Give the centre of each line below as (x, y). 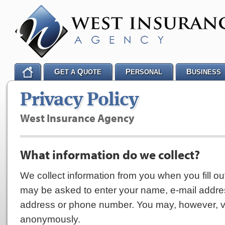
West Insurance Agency (77, 118)
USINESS (206, 72)
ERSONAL (146, 72)
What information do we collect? (110, 154)
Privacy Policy (79, 100)
